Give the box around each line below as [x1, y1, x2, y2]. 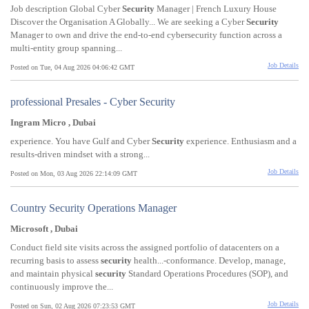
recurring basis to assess [10, 255, 101, 266]
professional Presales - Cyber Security [10, 96, 175, 108]
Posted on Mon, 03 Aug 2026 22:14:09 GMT [10, 170, 137, 178]
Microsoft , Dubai [10, 223, 78, 235]
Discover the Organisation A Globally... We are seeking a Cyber [10, 17, 246, 28]
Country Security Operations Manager [10, 202, 177, 215]
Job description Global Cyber [10, 3, 122, 14]
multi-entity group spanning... [10, 43, 122, 54]
